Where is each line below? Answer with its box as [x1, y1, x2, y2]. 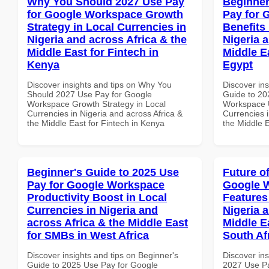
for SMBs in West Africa [27, 229, 149, 241]
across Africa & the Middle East [27, 216, 188, 229]
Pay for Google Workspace [27, 178, 165, 191]
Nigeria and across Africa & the [27, 33, 187, 46]
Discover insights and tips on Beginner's [27, 250, 178, 260]
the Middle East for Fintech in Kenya [27, 118, 165, 128]
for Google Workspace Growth [27, 8, 183, 20]
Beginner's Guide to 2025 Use [27, 166, 179, 178]
